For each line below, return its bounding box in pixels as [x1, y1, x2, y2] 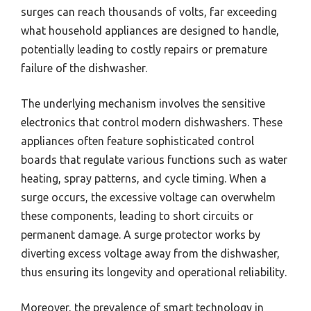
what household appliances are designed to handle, [21, 24, 279, 37]
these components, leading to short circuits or [21, 210, 253, 223]
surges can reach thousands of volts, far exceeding [21, 6, 277, 19]
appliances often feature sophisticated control [21, 135, 254, 148]
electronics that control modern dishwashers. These [21, 116, 283, 129]
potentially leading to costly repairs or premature [21, 43, 267, 56]
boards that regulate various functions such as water [21, 153, 287, 167]
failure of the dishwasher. [21, 62, 147, 75]
